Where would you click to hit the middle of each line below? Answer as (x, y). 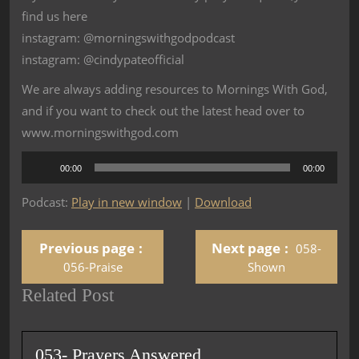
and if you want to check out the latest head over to (163, 111)
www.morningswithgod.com (100, 132)
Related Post (68, 295)
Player (38, 177)
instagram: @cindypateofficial (103, 59)
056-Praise (93, 267)
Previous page (87, 248)
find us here (54, 16)
